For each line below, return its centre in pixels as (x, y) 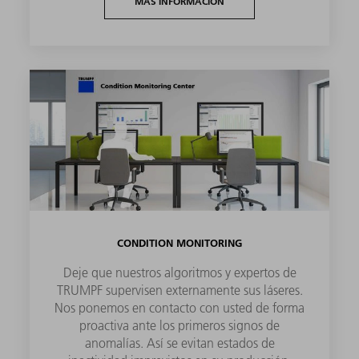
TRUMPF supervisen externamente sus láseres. (179, 290)
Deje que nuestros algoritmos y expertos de (179, 272)
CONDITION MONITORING (179, 242)
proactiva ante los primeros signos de (179, 325)
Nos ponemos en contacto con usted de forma (179, 307)
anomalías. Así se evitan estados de (179, 343)
